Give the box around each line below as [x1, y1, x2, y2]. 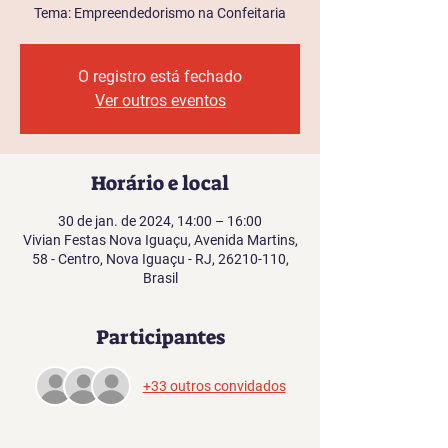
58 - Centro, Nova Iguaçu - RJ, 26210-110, [31, 251, 289, 267]
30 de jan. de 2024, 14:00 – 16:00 [58, 213, 262, 229]
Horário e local [91, 170, 229, 196]
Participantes [95, 324, 225, 350]
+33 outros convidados [142, 377, 286, 394]
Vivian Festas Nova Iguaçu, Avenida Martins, [22, 232, 298, 248]
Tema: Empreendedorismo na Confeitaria [34, 5, 286, 21]
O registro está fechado [78, 67, 242, 86]
